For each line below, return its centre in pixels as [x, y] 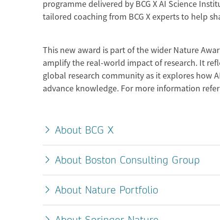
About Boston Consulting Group [127, 160]
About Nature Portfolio [107, 190]
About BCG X [84, 130]
